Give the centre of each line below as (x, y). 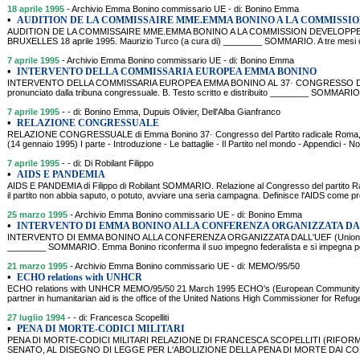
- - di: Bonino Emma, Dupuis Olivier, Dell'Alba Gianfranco (171, 112)
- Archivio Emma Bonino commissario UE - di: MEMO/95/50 (185, 266)
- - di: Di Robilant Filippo (108, 163)
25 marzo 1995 (37, 215)
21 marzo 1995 (37, 266)
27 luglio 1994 (36, 317)
